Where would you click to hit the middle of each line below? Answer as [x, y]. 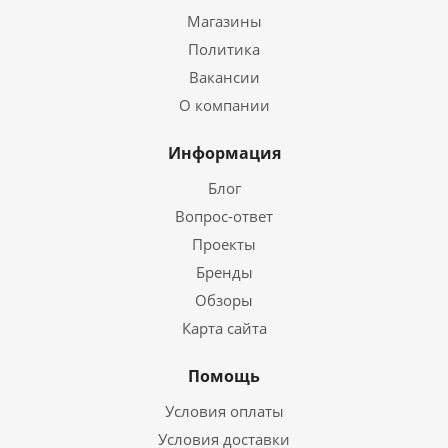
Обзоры [224, 299]
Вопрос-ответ [224, 215]
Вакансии [224, 76]
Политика [224, 48]
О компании [224, 104]
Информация [224, 152]
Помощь [224, 375]
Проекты [224, 243]
